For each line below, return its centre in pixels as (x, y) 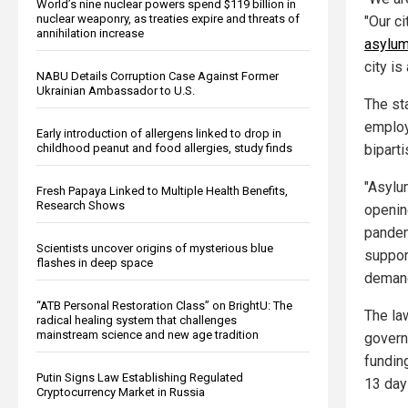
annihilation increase (90, 33)
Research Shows (81, 205)
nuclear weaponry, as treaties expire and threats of (168, 18)
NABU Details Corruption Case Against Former (158, 76)
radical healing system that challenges (137, 320)
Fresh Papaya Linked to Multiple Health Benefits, (162, 190)
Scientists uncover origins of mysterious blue (155, 248)
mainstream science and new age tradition (148, 334)
